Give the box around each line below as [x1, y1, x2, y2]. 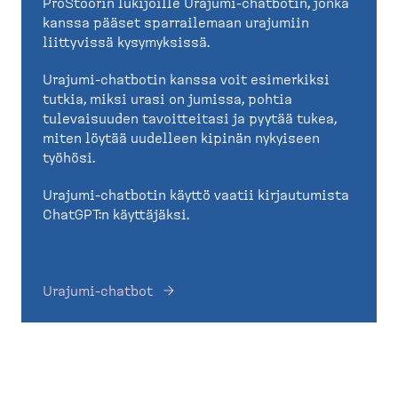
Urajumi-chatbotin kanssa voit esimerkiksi [43, 72, 330, 87]
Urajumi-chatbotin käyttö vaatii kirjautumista [43, 187, 349, 203]
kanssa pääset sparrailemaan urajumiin [43, 15, 309, 30]
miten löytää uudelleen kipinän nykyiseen [43, 131, 320, 146]
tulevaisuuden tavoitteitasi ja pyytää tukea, [43, 111, 337, 126]
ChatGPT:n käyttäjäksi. [43, 207, 189, 222]
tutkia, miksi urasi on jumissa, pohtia [43, 92, 292, 107]
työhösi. [43, 150, 95, 165]
